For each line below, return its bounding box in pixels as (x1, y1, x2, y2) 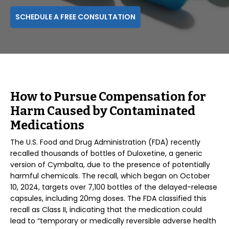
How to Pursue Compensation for (10, 89, 206, 104)
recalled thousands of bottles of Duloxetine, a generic (10, 148, 202, 158)
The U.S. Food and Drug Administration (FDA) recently (10, 137, 200, 147)
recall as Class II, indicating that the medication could (10, 204, 202, 215)
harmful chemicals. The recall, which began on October (10, 171, 210, 181)
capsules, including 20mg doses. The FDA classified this (10, 193, 207, 203)
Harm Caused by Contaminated (10, 104, 195, 118)
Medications (10, 118, 84, 132)
